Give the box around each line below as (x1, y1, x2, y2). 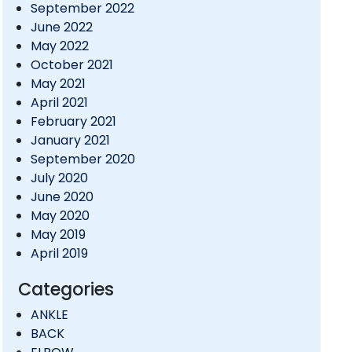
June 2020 (30, 188, 93, 207)
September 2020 (30, 150, 135, 169)
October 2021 (30, 56, 113, 75)
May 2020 (30, 207, 90, 225)
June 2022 (30, 18, 93, 37)
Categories (17, 277, 114, 302)
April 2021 (30, 93, 88, 112)
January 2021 (30, 131, 110, 150)
